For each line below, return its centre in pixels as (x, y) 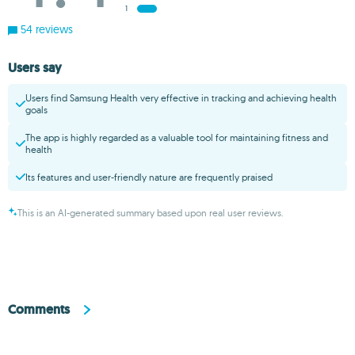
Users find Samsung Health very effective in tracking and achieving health (181, 97)
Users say (35, 67)
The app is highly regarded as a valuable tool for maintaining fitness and (177, 137)
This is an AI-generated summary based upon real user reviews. (151, 212)
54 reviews (45, 29)
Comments (39, 309)
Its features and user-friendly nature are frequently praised (149, 177)
